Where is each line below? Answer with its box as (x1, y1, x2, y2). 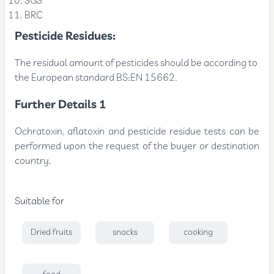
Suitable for (15, 194, 65, 209)
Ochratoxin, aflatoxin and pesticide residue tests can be (15, 124, 259, 139)
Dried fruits (31, 226, 73, 239)
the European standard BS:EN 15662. (15, 70, 178, 85)
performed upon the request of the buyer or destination (15, 139, 259, 154)
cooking (183, 226, 213, 239)
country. (15, 154, 52, 168)
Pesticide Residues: (15, 28, 116, 45)
